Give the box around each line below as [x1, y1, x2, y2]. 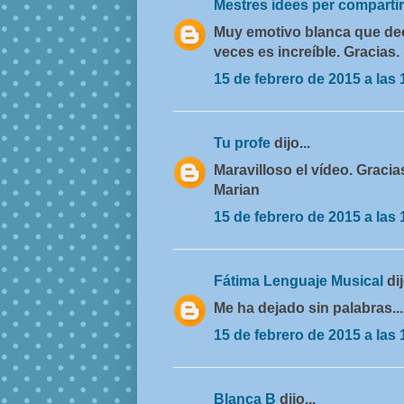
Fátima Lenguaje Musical [214, 273, 387, 289]
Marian [214, 182, 260, 198]
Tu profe [214, 135, 274, 151]
